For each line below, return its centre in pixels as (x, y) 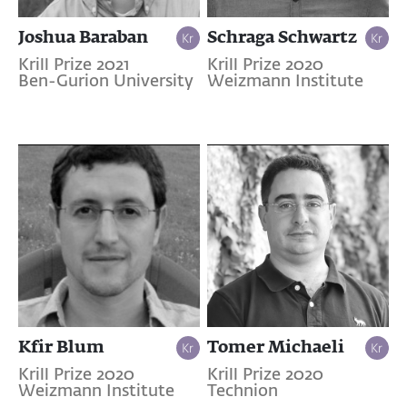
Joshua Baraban (83, 37)
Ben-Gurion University (106, 82)
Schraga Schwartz (282, 37)
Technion (242, 392)
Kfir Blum (61, 347)
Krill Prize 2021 (74, 66)
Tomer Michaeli (275, 347)
